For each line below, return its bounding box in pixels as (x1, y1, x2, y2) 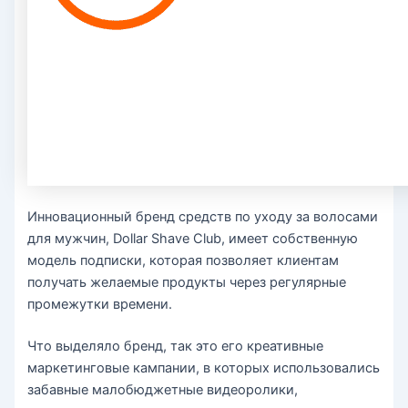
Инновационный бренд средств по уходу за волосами (27, 208, 379, 225)
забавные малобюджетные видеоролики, (27, 381, 299, 398)
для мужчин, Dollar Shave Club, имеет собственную (27, 229, 359, 247)
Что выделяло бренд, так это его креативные (27, 337, 324, 354)
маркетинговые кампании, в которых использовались (27, 359, 381, 376)
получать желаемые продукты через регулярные (27, 273, 347, 291)
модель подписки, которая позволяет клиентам (27, 251, 340, 269)
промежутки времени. (27, 295, 173, 312)
